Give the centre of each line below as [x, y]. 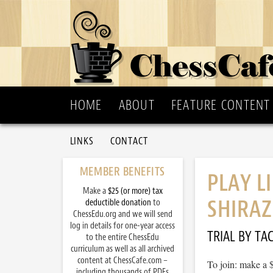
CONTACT [129, 141]
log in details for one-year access [122, 226]
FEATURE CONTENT [221, 105]
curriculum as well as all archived [122, 249]
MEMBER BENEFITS [122, 172]
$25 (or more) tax [135, 191]
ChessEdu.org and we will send [122, 214]
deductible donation [118, 203]
